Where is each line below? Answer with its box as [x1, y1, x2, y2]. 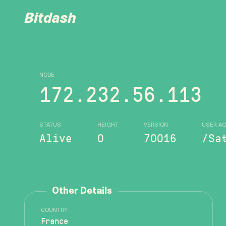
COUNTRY [41, 208, 68, 213]
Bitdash [24, 12, 76, 26]
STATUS [39, 123, 61, 128]
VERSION [144, 123, 168, 128]
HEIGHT [97, 123, 119, 128]
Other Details [52, 187, 112, 196]
